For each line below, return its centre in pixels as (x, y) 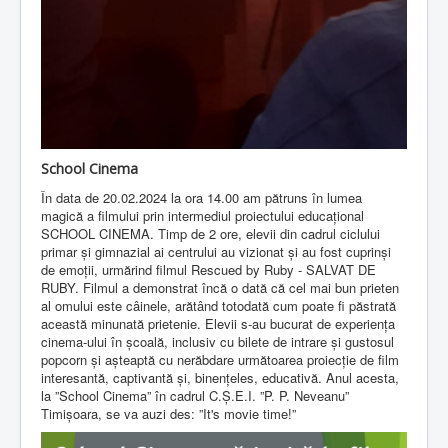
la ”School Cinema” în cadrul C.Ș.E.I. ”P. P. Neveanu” (195, 395)
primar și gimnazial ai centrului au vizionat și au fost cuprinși (216, 251)
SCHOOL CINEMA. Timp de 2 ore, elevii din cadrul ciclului (210, 233)
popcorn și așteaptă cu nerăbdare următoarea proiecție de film (220, 359)
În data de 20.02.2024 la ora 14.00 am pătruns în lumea (201, 197)
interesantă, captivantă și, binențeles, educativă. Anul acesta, (220, 377)
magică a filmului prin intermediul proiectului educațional (202, 215)
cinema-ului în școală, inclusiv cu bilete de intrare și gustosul (217, 341)
